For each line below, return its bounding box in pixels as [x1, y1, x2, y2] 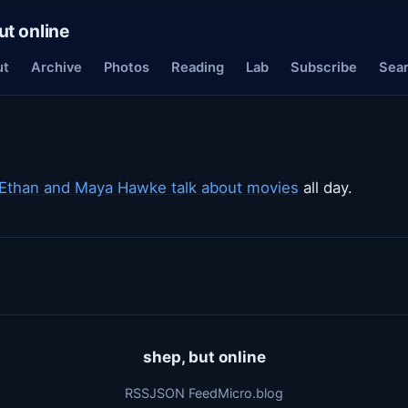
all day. [299, 178, 352, 197]
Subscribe [291, 59, 357, 76]
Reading [171, 59, 224, 76]
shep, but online [142, 348, 266, 366]
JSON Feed [149, 385, 218, 401]
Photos [104, 59, 149, 76]
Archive [31, 59, 82, 76]
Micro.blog [218, 385, 283, 401]
